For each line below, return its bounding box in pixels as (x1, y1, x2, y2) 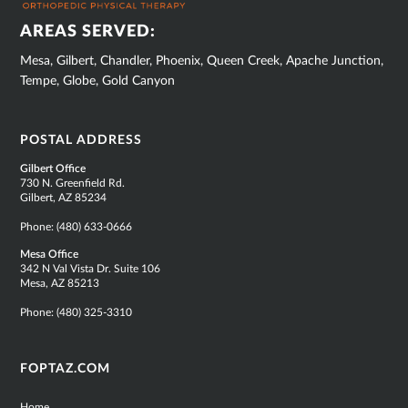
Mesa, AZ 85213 (20, 278, 100, 290)
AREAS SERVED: (20, 24, 157, 41)
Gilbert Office (20, 163, 87, 175)
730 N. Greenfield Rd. (20, 178, 126, 189)
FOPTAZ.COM (20, 362, 111, 376)
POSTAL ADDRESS (20, 134, 143, 148)
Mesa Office (20, 249, 79, 260)
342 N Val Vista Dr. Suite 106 (20, 263, 161, 275)
